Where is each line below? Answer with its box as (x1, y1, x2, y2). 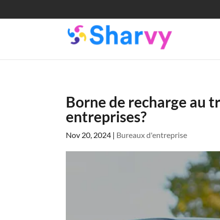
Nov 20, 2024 (66, 130, 111, 139)
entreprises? (66, 107, 147, 125)
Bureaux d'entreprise (116, 130, 188, 139)
